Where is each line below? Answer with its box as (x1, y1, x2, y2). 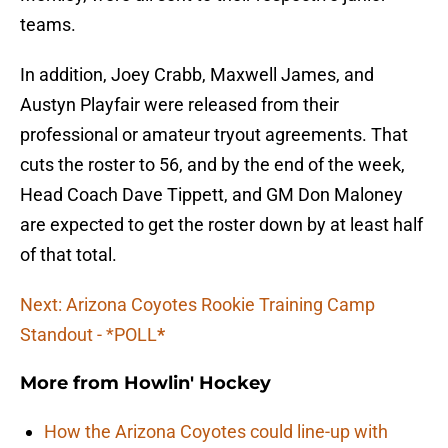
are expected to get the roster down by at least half (20, 214, 423, 236)
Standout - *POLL (20, 324, 157, 346)
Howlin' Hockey (124, 372, 271, 395)
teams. (20, 14, 76, 36)
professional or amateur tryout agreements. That (20, 124, 408, 146)
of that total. (20, 244, 117, 266)
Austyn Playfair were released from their (20, 94, 339, 116)
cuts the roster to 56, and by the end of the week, (20, 154, 405, 176)
